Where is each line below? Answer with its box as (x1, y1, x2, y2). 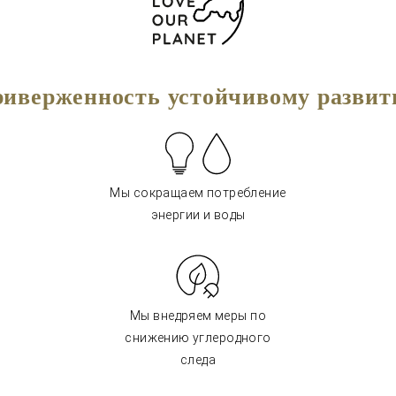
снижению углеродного (125, 331, 271, 345)
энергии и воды (150, 208, 246, 222)
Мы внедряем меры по (130, 308, 266, 323)
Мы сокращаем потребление (110, 186, 286, 200)
